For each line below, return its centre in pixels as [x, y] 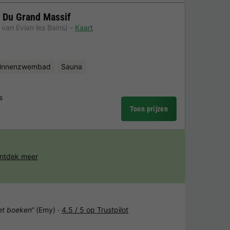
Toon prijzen [149, 109]
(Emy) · [48, 209]
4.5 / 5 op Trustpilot [95, 209]
